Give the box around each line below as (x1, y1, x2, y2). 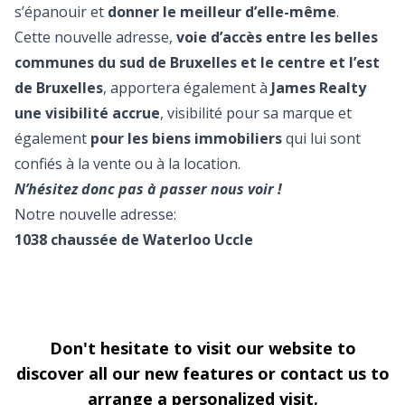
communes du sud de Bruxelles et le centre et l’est (14, 52, 380, 72)
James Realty (271, 77, 366, 98)
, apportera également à (103, 77, 271, 98)
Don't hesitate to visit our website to (49, 336, 356, 359)
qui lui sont (282, 127, 361, 148)
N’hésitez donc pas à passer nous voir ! (14, 178, 282, 199)
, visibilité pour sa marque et (160, 102, 352, 123)
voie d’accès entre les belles (176, 26, 378, 47)
